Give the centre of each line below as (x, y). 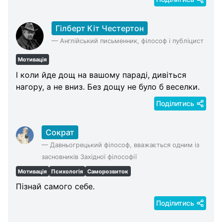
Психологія (67, 171)
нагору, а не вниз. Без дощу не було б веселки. (108, 86)
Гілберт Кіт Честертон (100, 28)
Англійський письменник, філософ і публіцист (132, 41)
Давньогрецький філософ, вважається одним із (125, 145)
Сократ (60, 132)
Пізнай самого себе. (55, 187)
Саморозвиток (108, 171)
